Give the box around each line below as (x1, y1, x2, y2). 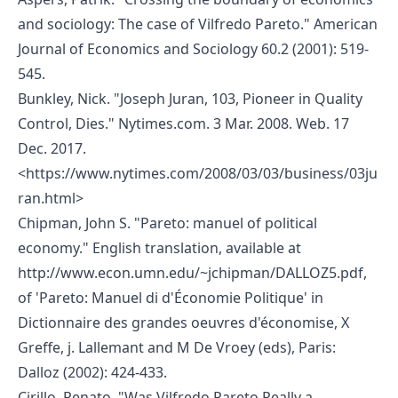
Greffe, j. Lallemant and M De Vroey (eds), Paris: (18, 337, 336, 357)
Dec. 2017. (18, 138, 86, 158)
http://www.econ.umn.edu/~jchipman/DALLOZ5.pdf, (18, 262, 367, 283)
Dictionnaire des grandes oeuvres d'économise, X (18, 312, 349, 332)
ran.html (18, 187, 76, 208)
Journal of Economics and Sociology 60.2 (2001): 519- (18, 38, 369, 59)
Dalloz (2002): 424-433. (18, 362, 167, 382)
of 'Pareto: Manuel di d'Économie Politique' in (18, 287, 323, 307)
